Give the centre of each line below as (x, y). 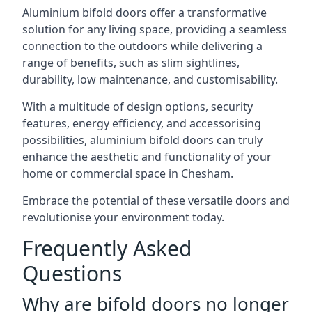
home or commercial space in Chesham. (128, 173)
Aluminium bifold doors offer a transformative (145, 13)
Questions (72, 273)
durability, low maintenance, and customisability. (150, 79)
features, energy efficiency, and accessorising (142, 123)
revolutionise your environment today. (123, 217)
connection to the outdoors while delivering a (142, 46)
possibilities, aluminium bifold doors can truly (142, 140)
